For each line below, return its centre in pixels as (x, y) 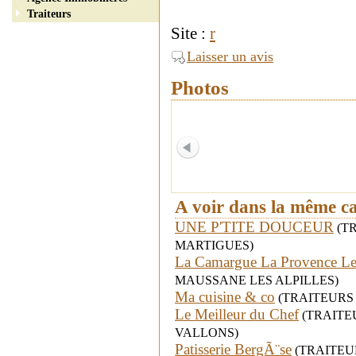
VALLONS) (207, 332)
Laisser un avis (230, 56)
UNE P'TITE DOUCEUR (254, 226)
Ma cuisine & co (225, 296)
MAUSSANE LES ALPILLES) (257, 280)
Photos (200, 87)
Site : (190, 33)
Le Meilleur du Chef (237, 314)
